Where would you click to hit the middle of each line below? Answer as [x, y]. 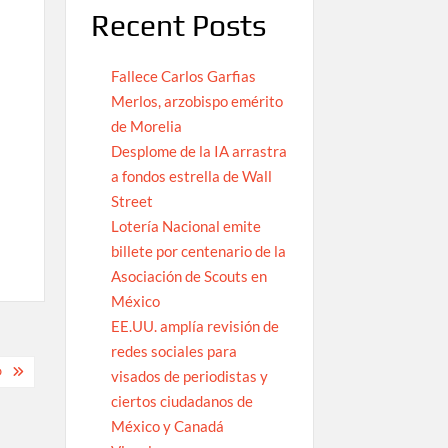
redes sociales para [173, 351]
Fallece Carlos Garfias [183, 76]
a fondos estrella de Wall [191, 176]
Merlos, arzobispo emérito [196, 101]
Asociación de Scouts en [188, 276]
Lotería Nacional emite [185, 226]
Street [131, 201]
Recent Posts [178, 25]
